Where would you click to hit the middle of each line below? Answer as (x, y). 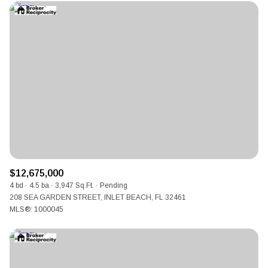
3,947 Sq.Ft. (74, 186)
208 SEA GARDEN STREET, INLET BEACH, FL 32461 (98, 198)
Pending (114, 186)
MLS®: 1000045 (36, 210)
